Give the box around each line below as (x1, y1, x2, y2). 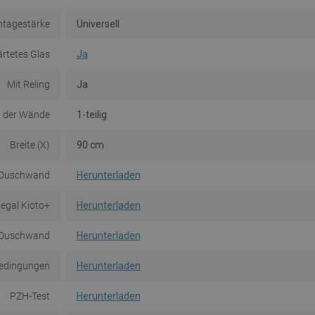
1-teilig (76, 109, 107, 121)
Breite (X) (9, 139, 50, 151)
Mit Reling (6, 79, 50, 91)
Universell (76, 18, 120, 30)
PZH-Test (9, 290, 50, 302)
